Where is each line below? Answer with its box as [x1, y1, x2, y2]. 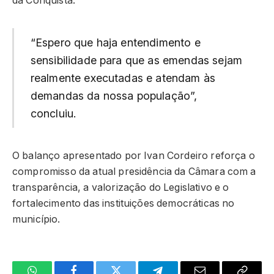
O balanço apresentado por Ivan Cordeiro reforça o [12, 150, 255, 162]
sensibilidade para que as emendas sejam [30, 54, 242, 67]
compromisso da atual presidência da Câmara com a [12, 166, 256, 178]
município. [12, 213, 61, 226]
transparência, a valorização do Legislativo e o [12, 182, 229, 194]
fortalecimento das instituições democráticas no [12, 198, 235, 210]
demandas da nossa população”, [30, 89, 198, 103]
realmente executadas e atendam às [30, 72, 216, 85]
